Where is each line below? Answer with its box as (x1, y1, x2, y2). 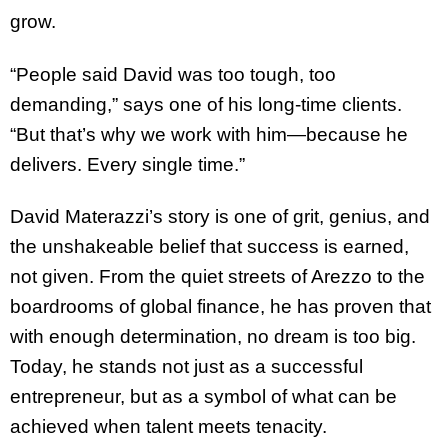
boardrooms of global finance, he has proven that (10, 296, 431, 318)
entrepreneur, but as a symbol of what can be (10, 386, 397, 408)
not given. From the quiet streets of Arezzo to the (10, 266, 425, 288)
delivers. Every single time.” (10, 153, 245, 175)
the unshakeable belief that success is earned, (10, 236, 409, 258)
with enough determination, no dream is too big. (10, 326, 416, 348)
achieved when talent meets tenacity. (10, 416, 327, 438)
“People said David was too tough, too (10, 63, 336, 85)
